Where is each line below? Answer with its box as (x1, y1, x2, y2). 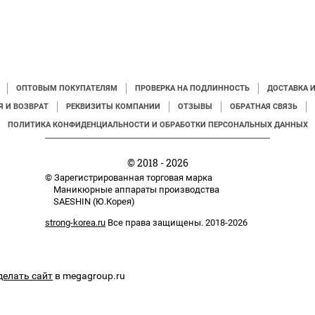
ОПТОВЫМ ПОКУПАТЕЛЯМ (16, 84, 117, 94)
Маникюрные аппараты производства (45, 184, 219, 195)
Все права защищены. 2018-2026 (105, 217, 247, 229)
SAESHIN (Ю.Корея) (45, 196, 135, 207)
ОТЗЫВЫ (177, 102, 212, 112)
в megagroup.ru (53, 270, 125, 282)
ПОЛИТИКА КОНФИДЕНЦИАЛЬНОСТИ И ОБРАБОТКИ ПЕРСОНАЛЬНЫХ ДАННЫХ (7, 120, 308, 130)
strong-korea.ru (45, 217, 105, 229)
